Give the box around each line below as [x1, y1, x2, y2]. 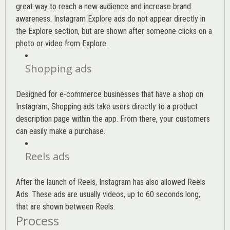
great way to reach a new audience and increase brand [16, 2, 191, 12]
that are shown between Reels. [16, 202, 115, 212]
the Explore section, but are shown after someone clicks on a [16, 26, 212, 36]
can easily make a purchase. [16, 126, 105, 137]
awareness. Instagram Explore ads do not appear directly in [16, 14, 205, 24]
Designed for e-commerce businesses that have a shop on [16, 89, 203, 100]
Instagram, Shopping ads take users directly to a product [16, 102, 198, 112]
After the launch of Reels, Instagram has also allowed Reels [16, 177, 205, 187]
